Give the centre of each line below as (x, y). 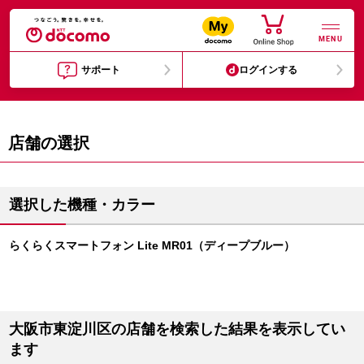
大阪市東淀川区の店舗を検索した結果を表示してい (177, 329)
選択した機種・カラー (82, 205)
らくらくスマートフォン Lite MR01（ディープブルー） (152, 245)
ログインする (269, 70)
